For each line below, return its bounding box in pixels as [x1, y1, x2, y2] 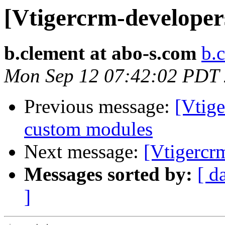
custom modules [24, 118, 153, 140]
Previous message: [24, 95, 175, 118]
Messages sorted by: [24, 163, 192, 185]
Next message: [24, 141, 144, 163]
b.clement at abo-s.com [4, 42, 196, 64]
